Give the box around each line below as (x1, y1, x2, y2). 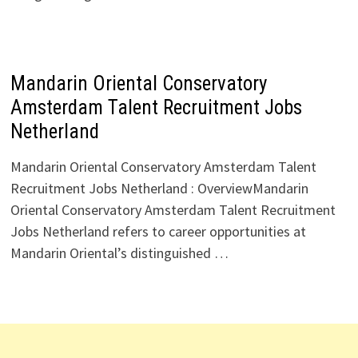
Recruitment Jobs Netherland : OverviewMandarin (10, 179, 308, 197)
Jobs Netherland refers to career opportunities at (10, 222, 306, 241)
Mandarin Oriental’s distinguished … (10, 244, 229, 262)
